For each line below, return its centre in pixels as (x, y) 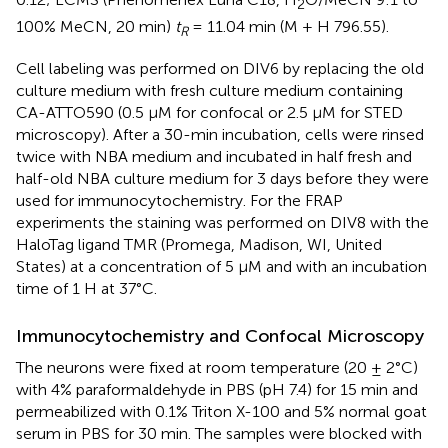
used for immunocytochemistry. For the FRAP (179, 200)
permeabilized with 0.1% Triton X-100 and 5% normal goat (221, 411)
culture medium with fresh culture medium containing (209, 90)
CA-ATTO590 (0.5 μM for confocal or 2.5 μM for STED (209, 112)
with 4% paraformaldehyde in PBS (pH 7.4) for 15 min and (217, 389)
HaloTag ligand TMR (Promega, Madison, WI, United (199, 244)
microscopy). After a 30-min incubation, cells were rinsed (220, 134)
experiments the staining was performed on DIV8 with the (222, 222)
